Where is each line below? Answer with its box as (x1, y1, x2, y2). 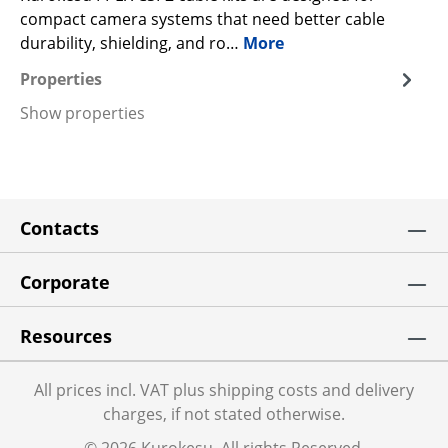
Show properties (20, 101, 145, 124)
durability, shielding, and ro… (20, 31, 243, 54)
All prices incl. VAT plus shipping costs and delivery (34, 379, 414, 401)
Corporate (20, 270, 110, 294)
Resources (20, 324, 112, 348)
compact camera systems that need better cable (20, 7, 385, 30)
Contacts (20, 216, 99, 240)
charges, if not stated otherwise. (103, 403, 345, 425)
